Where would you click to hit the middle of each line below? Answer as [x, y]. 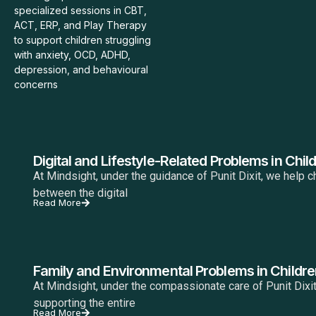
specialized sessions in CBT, [80, 10]
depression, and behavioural [81, 69]
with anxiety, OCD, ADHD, [72, 54]
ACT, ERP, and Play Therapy [80, 25]
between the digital [80, 193]
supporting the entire [84, 303]
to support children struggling [83, 39]
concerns [36, 84]
